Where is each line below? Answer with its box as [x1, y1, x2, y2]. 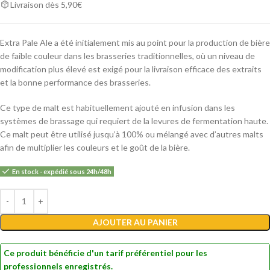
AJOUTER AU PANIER [92, 216, 178, 227]
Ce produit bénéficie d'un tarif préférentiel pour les [4, 247, 207, 258]
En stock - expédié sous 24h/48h [12, 167, 111, 175]
